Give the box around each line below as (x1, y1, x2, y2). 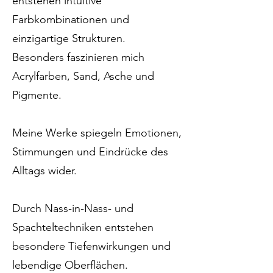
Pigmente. (12, 88, 62, 102)
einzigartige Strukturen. (12, 32, 126, 45)
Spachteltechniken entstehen (12, 221, 154, 234)
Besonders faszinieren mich (12, 51, 144, 64)
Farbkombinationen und (12, 13, 129, 26)
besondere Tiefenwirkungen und (12, 239, 171, 253)
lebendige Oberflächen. (12, 258, 128, 272)
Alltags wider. (12, 164, 77, 177)
